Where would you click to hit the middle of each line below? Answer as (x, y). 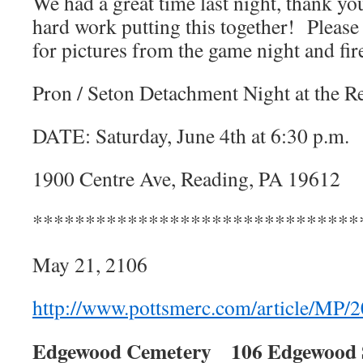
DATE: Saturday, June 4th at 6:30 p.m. (191, 135)
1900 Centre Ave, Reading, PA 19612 (186, 178)
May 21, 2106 (90, 264)
